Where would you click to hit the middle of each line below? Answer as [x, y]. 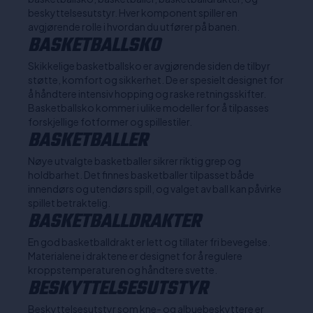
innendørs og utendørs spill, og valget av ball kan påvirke [155, 189]
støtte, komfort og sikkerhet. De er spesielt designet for [156, 80]
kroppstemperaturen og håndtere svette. [123, 270]
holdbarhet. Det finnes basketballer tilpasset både [141, 175]
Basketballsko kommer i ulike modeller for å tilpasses [148, 108]
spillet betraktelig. [69, 203]
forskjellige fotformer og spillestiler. [110, 122]
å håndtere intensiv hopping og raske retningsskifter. [147, 94]
